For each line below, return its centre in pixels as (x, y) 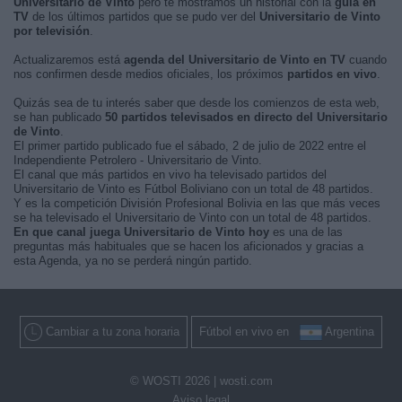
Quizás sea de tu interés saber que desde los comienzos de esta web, (197, 103)
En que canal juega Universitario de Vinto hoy (141, 232)
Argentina (350, 332)
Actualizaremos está (69, 60)
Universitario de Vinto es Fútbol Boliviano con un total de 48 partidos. (193, 189)
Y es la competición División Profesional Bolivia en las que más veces (197, 203)
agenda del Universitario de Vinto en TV (235, 60)
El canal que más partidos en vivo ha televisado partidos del (170, 175)
